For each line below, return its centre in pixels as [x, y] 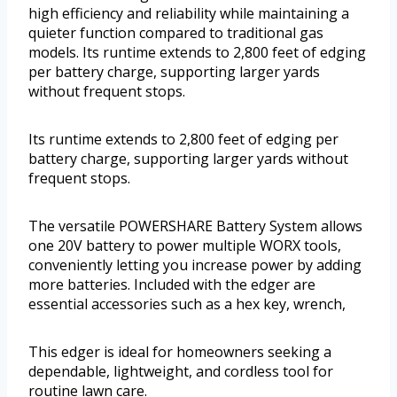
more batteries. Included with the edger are [172, 285]
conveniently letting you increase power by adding [195, 265]
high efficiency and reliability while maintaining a [189, 14]
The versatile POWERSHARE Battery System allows [195, 226]
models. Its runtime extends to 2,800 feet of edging [197, 53]
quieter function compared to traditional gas [176, 33]
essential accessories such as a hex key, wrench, [187, 304]
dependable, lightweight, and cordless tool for [181, 372]
